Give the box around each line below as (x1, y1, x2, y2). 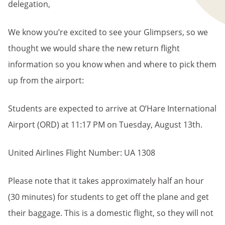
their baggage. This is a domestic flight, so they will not (8, 207, 213, 218)
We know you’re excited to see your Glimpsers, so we (8, 27, 208, 38)
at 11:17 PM (59, 119, 105, 130)
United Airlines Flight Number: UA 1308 (8, 147, 155, 158)
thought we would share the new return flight (8, 43, 180, 54)
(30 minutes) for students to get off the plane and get (8, 191, 209, 202)
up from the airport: (8, 75, 84, 86)
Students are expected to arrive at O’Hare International (8, 103, 216, 114)
